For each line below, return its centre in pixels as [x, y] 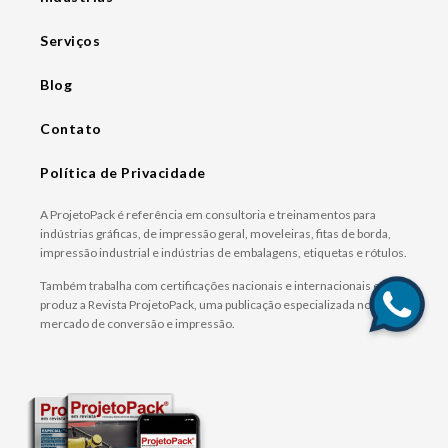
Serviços [70, 41]
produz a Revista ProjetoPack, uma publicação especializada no [205, 305]
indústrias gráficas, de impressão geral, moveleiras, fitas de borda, [215, 234]
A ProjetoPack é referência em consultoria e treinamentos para [208, 215]
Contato [71, 129]
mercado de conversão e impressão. [137, 324]
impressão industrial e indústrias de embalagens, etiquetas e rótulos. [223, 253]
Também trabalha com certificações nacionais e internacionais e [210, 286]
